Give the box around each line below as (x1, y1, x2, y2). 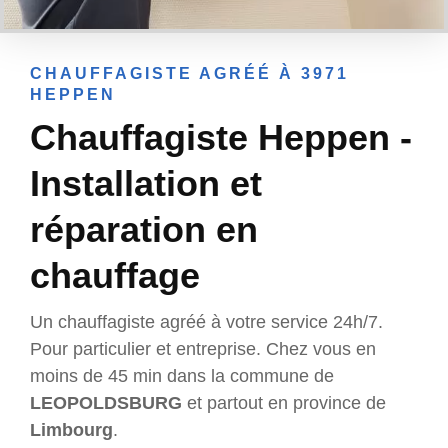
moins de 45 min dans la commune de (30, 366, 334, 387)
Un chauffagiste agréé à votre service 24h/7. (30, 312, 383, 333)
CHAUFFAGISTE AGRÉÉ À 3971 (30, 65, 349, 83)
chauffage (30, 255, 200, 297)
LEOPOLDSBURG (30, 393, 182, 414)
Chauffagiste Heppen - (30, 117, 412, 159)
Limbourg (30, 420, 113, 441)
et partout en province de (182, 393, 386, 414)
